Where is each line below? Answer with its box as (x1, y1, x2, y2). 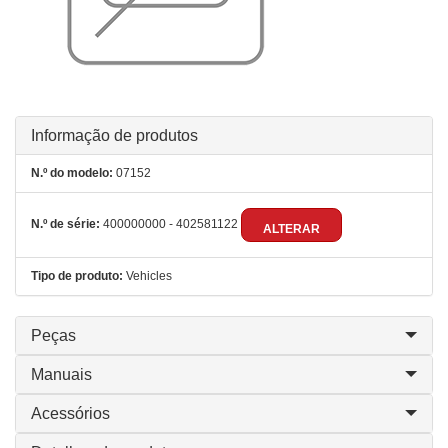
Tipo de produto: (31, 269, 123, 283)
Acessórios (31, 405, 110, 422)
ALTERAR (263, 222, 320, 236)
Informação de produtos (31, 127, 198, 144)
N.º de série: (31, 217, 100, 232)
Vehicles (123, 269, 172, 283)
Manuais (31, 366, 92, 383)
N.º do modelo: (31, 166, 113, 180)
